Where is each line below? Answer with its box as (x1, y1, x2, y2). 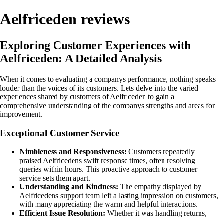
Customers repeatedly (127, 147, 195, 156)
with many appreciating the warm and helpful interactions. (19, 200, 198, 209)
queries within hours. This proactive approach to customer (19, 165, 197, 174)
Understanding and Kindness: (19, 182, 118, 191)
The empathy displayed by (118, 182, 201, 191)
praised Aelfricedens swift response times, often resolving (19, 156, 195, 165)
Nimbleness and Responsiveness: (19, 147, 127, 156)
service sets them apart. (19, 174, 90, 182)
